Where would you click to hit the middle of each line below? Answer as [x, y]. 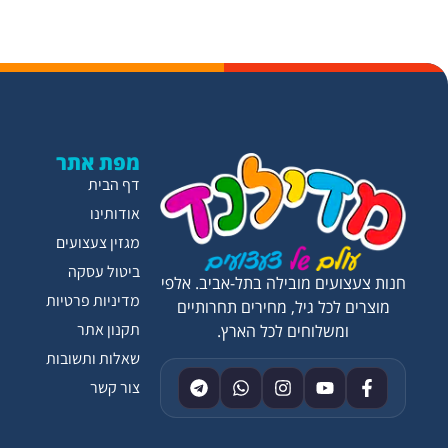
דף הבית [114, 184]
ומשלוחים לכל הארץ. [283, 331]
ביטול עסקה [104, 271]
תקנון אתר [109, 329]
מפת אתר [98, 162]
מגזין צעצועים [98, 242]
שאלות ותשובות [93, 358]
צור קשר [115, 387]
